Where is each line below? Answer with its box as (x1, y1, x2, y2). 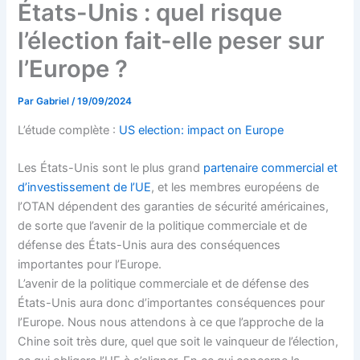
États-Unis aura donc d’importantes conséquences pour (18, 296, 325, 311)
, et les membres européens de (151, 180, 320, 195)
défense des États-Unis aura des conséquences (18, 238, 281, 253)
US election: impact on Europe (119, 122, 284, 137)
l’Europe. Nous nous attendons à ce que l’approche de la (18, 315, 325, 330)
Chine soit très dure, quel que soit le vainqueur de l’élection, (18, 334, 339, 350)
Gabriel (36, 96, 72, 108)
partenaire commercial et (203, 161, 338, 176)
